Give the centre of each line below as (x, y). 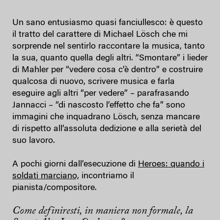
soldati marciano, (46, 176)
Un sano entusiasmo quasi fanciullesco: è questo (108, 23)
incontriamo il (107, 176)
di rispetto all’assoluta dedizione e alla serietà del (107, 129)
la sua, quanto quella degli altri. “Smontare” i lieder (110, 58)
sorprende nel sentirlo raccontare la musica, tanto (109, 46)
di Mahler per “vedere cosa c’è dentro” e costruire (108, 70)
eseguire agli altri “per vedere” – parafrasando (101, 94)
